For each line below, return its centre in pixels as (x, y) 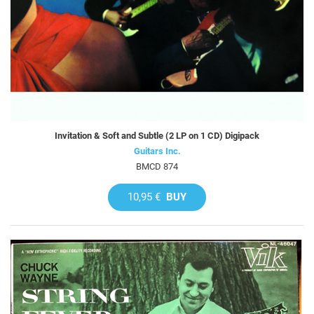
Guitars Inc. (157, 151)
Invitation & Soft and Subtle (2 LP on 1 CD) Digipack (157, 135)
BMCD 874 (157, 166)
